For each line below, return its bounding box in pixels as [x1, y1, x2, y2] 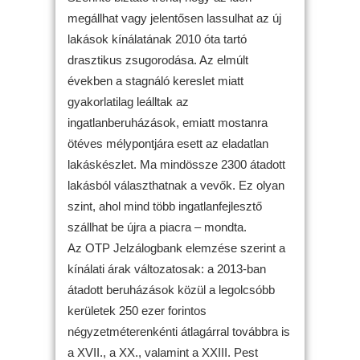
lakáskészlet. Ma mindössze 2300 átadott [67, 157, 285, 171]
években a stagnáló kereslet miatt [67, 73, 243, 88]
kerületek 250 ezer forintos [67, 303, 207, 317]
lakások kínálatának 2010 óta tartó [67, 31, 247, 46]
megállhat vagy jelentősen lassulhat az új [67, 10, 281, 25]
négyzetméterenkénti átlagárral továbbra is [67, 324, 290, 338]
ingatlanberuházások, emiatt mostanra [67, 115, 268, 129]
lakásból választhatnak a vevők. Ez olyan [67, 178, 284, 192]
